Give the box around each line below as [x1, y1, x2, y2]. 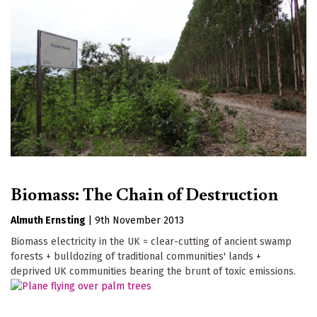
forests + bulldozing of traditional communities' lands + [11, 250, 261, 263]
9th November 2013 [95, 214, 184, 227]
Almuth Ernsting [11, 214, 86, 227]
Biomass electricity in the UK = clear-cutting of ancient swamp [11, 236, 292, 248]
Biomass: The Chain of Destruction [11, 181, 278, 206]
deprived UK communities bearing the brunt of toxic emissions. [11, 265, 296, 278]
